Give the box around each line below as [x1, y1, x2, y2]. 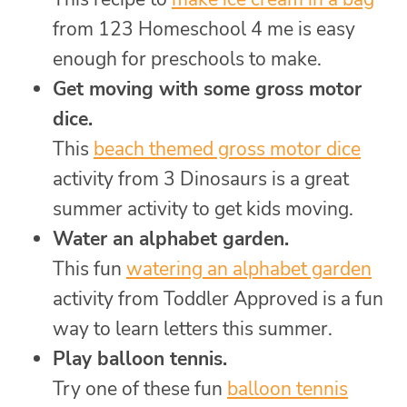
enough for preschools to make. [53, 45, 322, 72]
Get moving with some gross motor [53, 75, 362, 102]
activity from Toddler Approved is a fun [53, 285, 383, 312]
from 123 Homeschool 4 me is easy [53, 15, 355, 42]
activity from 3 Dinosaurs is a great [53, 165, 349, 192]
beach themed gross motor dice [94, 135, 361, 162]
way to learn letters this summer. [53, 315, 333, 342]
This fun [53, 255, 126, 282]
